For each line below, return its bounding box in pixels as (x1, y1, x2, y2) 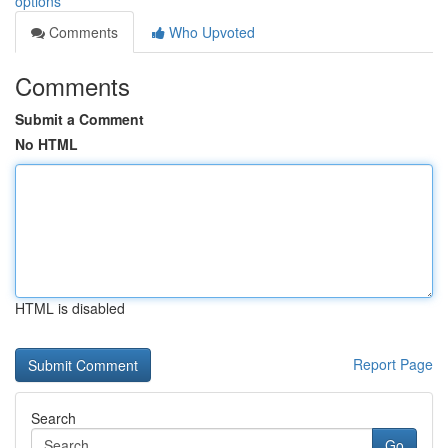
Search (31, 408, 76, 428)
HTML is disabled (15, 298, 125, 318)
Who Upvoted (165, 22, 255, 42)
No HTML (15, 134, 78, 154)
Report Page (353, 354, 433, 374)
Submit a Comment (15, 109, 144, 129)
